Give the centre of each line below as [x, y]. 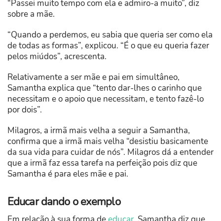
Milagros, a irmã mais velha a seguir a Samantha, [99, 131]
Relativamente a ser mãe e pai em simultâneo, [93, 77]
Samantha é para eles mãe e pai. [68, 174]
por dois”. [25, 110]
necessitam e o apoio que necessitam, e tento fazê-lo [106, 99]
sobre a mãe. [31, 14]
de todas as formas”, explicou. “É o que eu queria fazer [108, 46]
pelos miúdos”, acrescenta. [57, 57]
